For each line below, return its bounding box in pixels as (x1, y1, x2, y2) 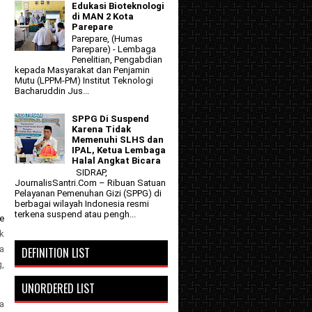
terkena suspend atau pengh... (15, 209, 136, 220)
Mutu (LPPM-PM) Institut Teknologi (15, 75, 153, 86)
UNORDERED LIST (22, 280, 95, 297)
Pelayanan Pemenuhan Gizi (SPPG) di (15, 188, 162, 199)
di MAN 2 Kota (72, 10, 134, 22)
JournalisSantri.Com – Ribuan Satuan (15, 178, 166, 189)
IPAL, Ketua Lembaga (72, 144, 166, 155)
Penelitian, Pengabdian (72, 54, 163, 65)
